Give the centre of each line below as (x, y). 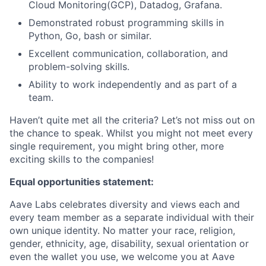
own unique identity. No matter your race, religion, (122, 230)
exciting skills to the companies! (82, 159)
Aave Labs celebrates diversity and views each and (125, 204)
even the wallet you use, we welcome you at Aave (122, 256)
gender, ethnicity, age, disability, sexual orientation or (129, 243)
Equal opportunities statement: (82, 182)
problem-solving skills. (79, 66)
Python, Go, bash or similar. (90, 36)
